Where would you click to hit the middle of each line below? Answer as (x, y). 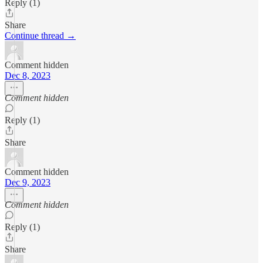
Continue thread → (40, 35)
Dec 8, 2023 (28, 75)
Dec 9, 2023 (28, 182)
